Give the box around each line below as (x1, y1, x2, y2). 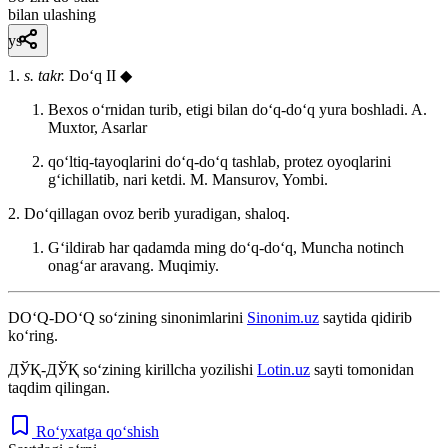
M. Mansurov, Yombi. (190, 170, 328, 188)
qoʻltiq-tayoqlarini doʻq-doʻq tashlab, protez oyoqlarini (48, 152, 391, 170)
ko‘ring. (8, 326, 58, 344)
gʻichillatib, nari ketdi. (48, 170, 190, 188)
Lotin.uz (257, 360, 310, 378)
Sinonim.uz (247, 308, 319, 326)
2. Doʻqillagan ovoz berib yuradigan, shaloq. (8, 204, 290, 222)
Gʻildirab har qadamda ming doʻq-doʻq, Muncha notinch (48, 238, 404, 256)
